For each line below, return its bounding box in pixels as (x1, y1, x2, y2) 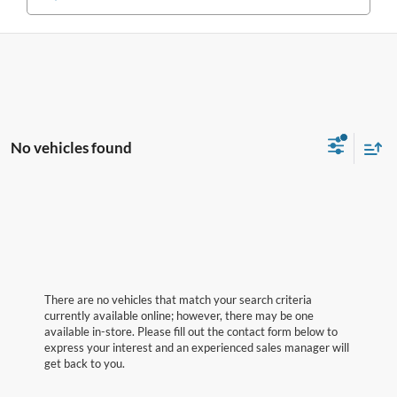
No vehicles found (11, 137, 132, 157)
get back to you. (44, 356, 125, 371)
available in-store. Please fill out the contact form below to (44, 324, 338, 339)
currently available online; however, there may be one (44, 308, 314, 323)
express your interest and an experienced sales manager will (44, 340, 349, 355)
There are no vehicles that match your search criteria (44, 292, 312, 307)
